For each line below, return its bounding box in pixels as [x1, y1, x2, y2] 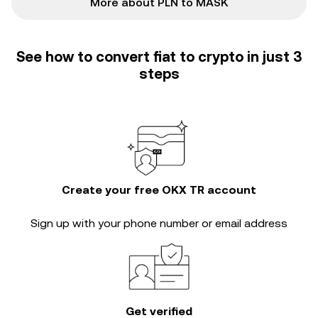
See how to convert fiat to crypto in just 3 [16, 48, 302, 65]
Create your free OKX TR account [62, 183, 256, 197]
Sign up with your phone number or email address [31, 216, 287, 230]
